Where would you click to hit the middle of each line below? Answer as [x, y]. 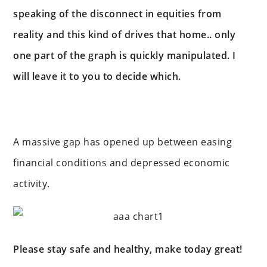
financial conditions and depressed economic [122, 163]
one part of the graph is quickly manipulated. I [125, 55]
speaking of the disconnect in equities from [117, 14]
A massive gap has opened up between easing [123, 142]
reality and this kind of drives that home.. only [125, 35]
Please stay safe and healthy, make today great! [128, 249]
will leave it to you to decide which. [97, 76]
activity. [32, 184]
